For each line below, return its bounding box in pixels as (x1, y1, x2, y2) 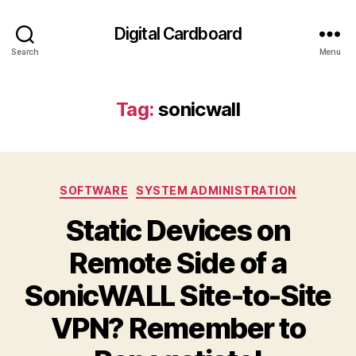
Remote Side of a (69, 245, 287, 281)
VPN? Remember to (50, 310, 306, 346)
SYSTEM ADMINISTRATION (136, 184, 296, 197)
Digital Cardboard (114, 23, 242, 44)
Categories (177, 179, 248, 195)
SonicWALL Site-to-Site (25, 277, 331, 313)
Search (11, 46, 39, 56)
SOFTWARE (60, 184, 129, 197)
